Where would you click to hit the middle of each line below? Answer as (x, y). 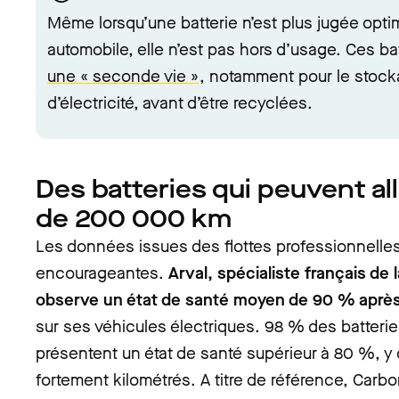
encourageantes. (102, 273)
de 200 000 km (134, 219)
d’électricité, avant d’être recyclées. (180, 103)
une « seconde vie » (123, 76)
